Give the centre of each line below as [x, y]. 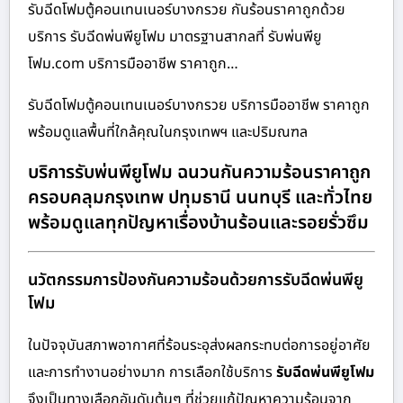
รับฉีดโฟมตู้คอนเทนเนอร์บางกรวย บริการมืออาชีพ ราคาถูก [199, 105]
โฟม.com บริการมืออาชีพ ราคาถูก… [133, 63]
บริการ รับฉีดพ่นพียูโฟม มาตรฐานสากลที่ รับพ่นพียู [175, 36]
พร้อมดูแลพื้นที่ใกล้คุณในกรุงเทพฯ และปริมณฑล [168, 132]
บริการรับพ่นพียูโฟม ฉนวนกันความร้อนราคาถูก [199, 173]
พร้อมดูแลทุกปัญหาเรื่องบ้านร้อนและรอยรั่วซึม [198, 224]
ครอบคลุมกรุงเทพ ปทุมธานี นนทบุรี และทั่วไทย [200, 198]
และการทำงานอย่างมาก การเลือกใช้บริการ [152, 372]
